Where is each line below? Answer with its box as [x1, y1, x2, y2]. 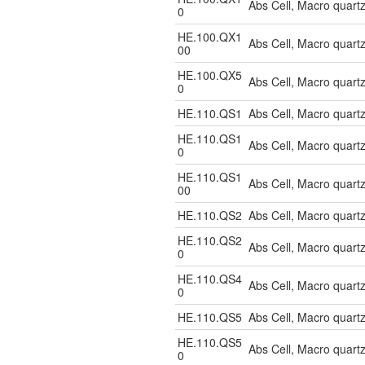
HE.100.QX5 [178, 67, 242, 83]
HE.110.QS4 [178, 270, 242, 287]
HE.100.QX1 [178, 29, 242, 45]
